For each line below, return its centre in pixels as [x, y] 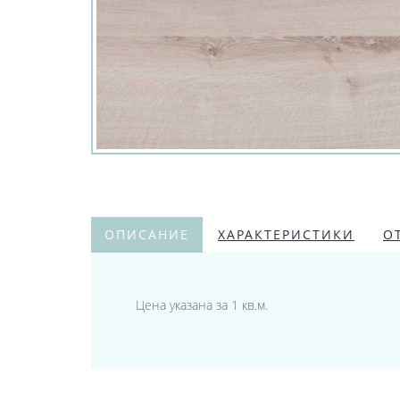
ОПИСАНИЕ [147, 234]
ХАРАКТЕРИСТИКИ [286, 234]
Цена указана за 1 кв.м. [202, 304]
